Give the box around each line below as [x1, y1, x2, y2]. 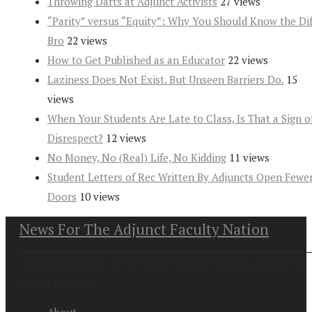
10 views [79, 189, 120, 204]
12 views [106, 131, 146, 146]
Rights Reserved [19, 275, 97, 290]
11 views [229, 150, 270, 165]
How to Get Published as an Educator [47, 53, 225, 68]
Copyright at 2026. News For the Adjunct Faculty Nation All [19, 256, 305, 270]
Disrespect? [47, 131, 103, 146]
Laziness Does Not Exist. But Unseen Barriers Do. [47, 72, 283, 87]
